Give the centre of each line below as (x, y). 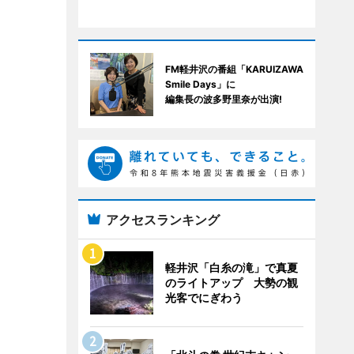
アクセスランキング (162, 220)
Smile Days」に (200, 84)
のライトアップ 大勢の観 (231, 282)
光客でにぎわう (209, 298)
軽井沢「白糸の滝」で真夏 (231, 267)
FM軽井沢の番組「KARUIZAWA (234, 69)
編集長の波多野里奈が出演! (223, 99)
